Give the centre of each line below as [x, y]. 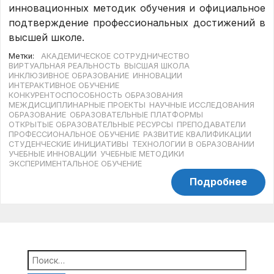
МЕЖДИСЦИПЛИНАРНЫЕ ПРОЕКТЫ [77, 105]
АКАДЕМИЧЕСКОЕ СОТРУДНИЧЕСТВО [116, 56]
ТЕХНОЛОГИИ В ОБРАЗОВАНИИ [194, 144]
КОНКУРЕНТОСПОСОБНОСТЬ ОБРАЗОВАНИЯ [96, 95]
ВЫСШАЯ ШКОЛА [157, 65]
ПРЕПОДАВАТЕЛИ [212, 124]
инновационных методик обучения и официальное [137, 8]
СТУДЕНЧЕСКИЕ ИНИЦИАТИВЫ [69, 144]
